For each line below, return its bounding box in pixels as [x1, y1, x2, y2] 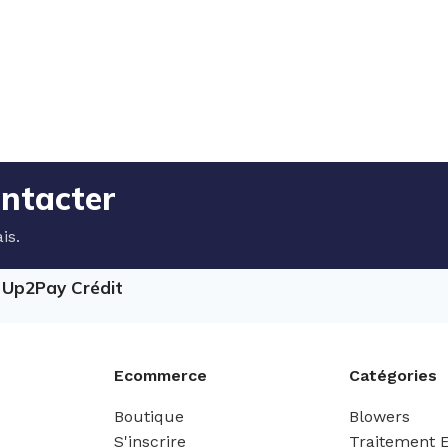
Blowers [348, 407, 410, 426]
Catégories [348, 366, 437, 385]
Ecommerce [113, 366, 207, 385]
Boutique [113, 407, 184, 426]
